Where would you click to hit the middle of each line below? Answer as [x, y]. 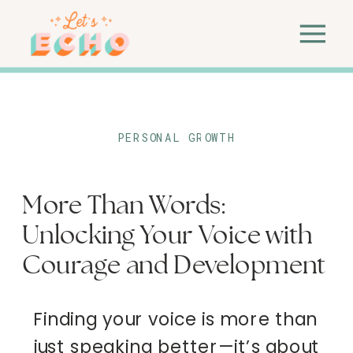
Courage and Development [174, 266]
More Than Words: [124, 207]
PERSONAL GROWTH [177, 138]
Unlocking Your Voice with [167, 236]
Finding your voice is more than [176, 319]
